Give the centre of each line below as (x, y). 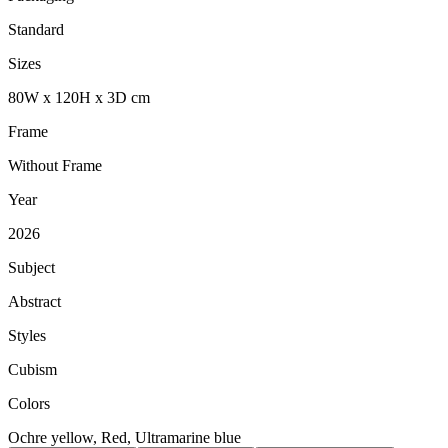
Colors (29, 404)
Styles (27, 336)
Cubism (32, 370)
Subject (31, 268)
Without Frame (55, 166)
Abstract (34, 302)
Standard (36, 30)
